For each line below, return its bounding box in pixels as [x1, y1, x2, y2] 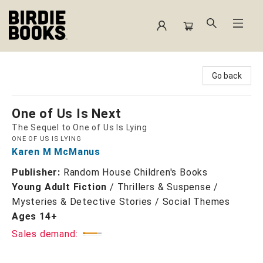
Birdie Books [9, 58, 61, 68]
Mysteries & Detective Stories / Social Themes [12, 196, 230, 207]
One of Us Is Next [12, 106, 122, 121]
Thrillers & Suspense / [117, 181, 219, 193]
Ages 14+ [12, 211, 58, 222]
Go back [212, 71, 242, 80]
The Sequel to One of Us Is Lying [12, 123, 147, 132]
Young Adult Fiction [12, 181, 107, 193]
